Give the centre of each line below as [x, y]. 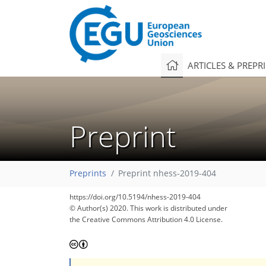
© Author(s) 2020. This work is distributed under [148, 208]
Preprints [88, 174]
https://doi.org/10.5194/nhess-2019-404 [135, 197]
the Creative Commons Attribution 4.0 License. [146, 219]
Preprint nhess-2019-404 [167, 174]
